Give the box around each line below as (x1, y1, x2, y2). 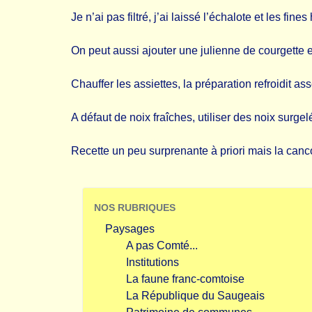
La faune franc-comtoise (126, 273, 244, 285)
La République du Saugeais (126, 290, 265, 302)
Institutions (126, 256, 179, 268)
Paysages (105, 223, 155, 235)
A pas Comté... (126, 240, 198, 251)
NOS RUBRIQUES (94, 202, 175, 213)
